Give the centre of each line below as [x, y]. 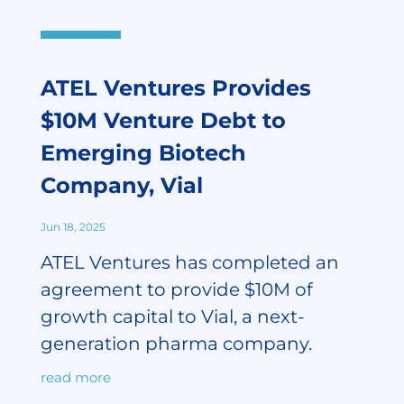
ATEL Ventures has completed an [189, 262]
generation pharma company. [176, 343]
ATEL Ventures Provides [175, 87]
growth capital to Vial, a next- [172, 316]
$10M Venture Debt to [163, 120]
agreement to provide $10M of [176, 289]
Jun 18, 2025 [73, 226]
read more [75, 377]
